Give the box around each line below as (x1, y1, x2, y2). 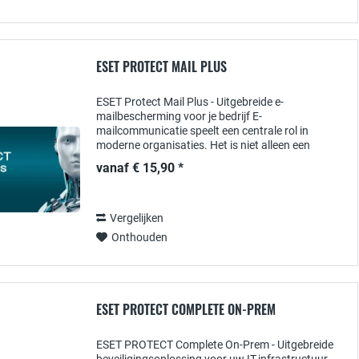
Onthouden (111, 231, 167, 244)
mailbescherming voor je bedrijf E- (96, 110, 262, 123)
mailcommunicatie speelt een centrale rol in (96, 124, 309, 137)
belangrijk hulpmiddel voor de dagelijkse (96, 153, 292, 166)
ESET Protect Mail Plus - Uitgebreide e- (96, 95, 284, 108)
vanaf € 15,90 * (96, 160, 184, 175)
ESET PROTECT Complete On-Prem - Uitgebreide (96, 338, 333, 351)
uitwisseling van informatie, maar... (96, 167, 269, 180)
